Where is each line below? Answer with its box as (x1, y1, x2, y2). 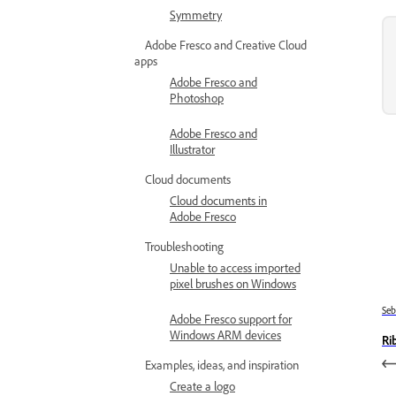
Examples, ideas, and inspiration (145, 357, 299, 372)
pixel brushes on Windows (170, 276, 296, 291)
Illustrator (170, 141, 215, 156)
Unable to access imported (170, 260, 301, 275)
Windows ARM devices (170, 327, 281, 342)
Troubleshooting (145, 239, 224, 254)
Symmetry (170, 7, 222, 22)
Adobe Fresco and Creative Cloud (145, 37, 307, 52)
